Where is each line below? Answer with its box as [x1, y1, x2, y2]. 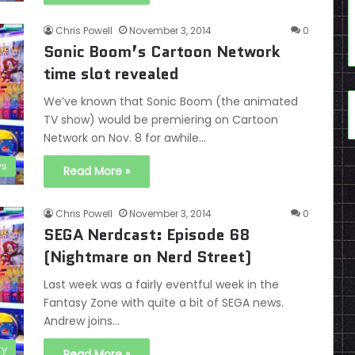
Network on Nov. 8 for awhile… [44, 130, 206, 146]
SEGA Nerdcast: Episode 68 [44, 223, 250, 246]
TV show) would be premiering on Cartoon [44, 112, 278, 128]
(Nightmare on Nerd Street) [44, 246, 251, 268]
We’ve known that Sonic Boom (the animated [44, 94, 298, 109]
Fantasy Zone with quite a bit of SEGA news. [44, 295, 284, 311]
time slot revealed [44, 63, 179, 85]
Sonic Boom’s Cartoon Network [44, 40, 281, 63]
